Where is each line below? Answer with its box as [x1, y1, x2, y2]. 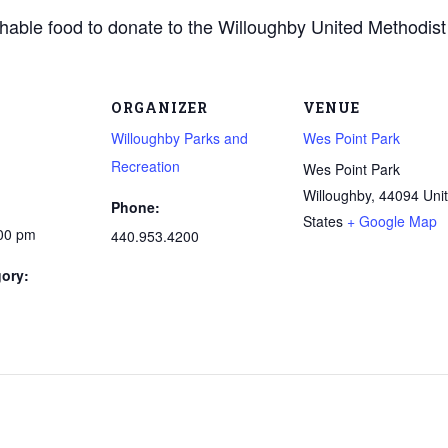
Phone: [110, 197, 160, 217]
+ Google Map [346, 211, 437, 231]
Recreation [110, 156, 180, 176]
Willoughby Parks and [110, 128, 248, 148]
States [302, 211, 343, 231]
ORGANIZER [110, 98, 208, 117]
